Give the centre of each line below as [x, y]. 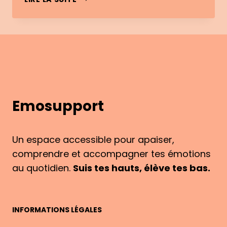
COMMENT [97, 44]
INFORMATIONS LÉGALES [57, 210]
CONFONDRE [102, 90]
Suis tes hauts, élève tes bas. [142, 168]
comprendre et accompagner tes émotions [111, 154]
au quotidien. [43, 168]
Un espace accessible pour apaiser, [93, 140]
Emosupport [58, 106]
